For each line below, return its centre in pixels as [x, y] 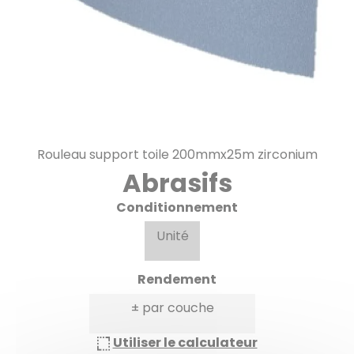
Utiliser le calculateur [185, 342]
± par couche [172, 307]
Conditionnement [177, 207]
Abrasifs [177, 183]
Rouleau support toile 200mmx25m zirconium [177, 154]
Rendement [177, 280]
